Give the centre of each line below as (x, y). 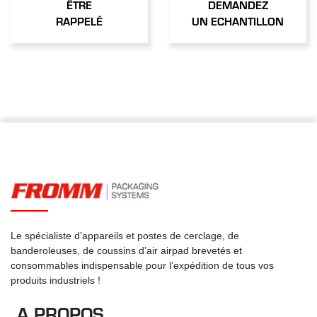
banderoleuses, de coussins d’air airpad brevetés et (126, 250)
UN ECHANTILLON (238, 21)
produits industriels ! (56, 280)
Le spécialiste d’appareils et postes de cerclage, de (125, 235)
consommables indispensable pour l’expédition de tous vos (142, 265)
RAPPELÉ (79, 21)
